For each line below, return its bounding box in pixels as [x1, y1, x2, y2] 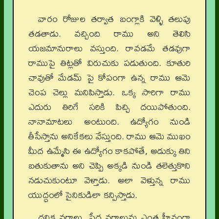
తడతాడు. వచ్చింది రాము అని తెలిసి [28, 24, 191, 43]
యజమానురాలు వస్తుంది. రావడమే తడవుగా [28, 39, 191, 57]
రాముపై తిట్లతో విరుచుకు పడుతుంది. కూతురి [28, 54, 191, 72]
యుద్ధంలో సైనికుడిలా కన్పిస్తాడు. [28, 186, 137, 204]
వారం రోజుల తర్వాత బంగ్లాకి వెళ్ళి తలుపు [38, 10, 191, 28]
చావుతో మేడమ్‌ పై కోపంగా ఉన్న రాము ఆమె [28, 68, 191, 87]
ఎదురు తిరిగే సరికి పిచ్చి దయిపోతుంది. [28, 98, 191, 116]
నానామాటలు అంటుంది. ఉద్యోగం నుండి [28, 112, 191, 131]
